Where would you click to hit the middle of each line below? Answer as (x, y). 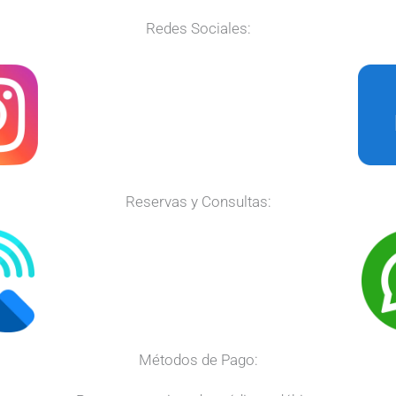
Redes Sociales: (198, 29)
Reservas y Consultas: (198, 202)
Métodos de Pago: (198, 360)
